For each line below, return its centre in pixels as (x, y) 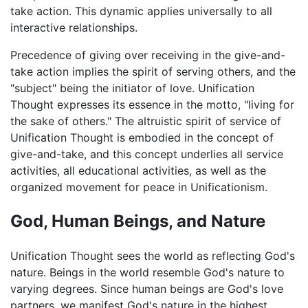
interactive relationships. (74, 28)
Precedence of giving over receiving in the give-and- (148, 55)
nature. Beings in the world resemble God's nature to (147, 273)
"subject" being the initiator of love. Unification (132, 88)
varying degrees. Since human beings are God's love (147, 289)
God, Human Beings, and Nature (138, 221)
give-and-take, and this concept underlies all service (147, 154)
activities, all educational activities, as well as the (138, 171)
